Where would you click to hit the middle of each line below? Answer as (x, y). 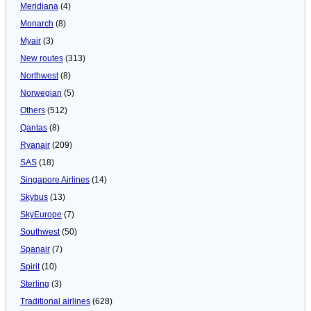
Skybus (34, 197)
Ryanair (35, 145)
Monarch (37, 23)
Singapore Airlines (55, 179)
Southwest (40, 232)
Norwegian (41, 93)
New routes (42, 58)
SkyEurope (41, 214)
